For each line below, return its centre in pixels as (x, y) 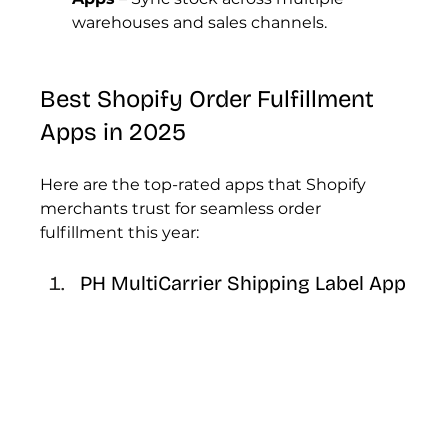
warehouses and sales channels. (200, 22)
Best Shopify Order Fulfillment (210, 99)
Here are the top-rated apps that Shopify (205, 184)
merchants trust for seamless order (183, 208)
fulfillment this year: (120, 232)
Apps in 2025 (113, 132)
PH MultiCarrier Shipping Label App (243, 283)
